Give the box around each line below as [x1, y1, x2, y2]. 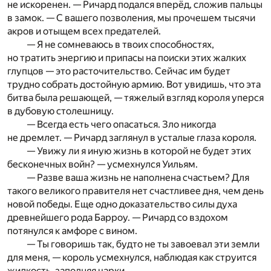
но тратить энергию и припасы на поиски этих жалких [7, 51, 246, 64]
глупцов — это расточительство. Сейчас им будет [7, 65, 230, 77]
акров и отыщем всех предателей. [7, 25, 161, 37]
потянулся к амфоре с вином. [7, 224, 137, 237]
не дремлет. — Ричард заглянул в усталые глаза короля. [7, 131, 256, 143]
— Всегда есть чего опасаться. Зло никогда [27, 118, 216, 130]
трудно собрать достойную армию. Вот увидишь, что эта [7, 78, 261, 90]
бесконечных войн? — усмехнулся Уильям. [7, 158, 198, 170]
